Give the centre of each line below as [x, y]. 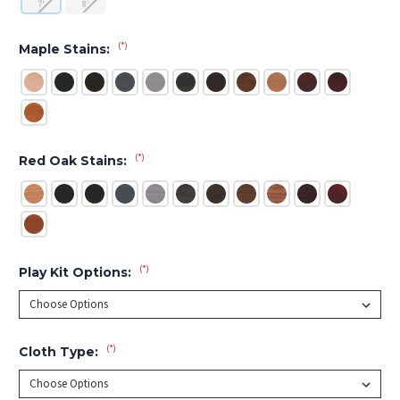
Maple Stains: [66, 49]
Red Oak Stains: [75, 160]
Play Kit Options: [77, 272]
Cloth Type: [60, 351]
